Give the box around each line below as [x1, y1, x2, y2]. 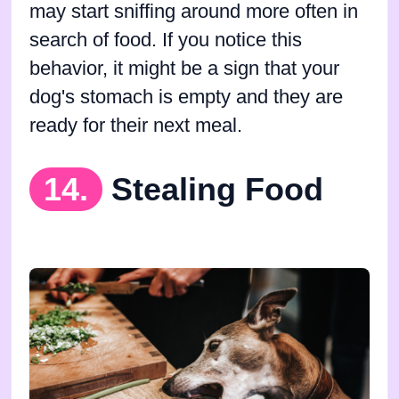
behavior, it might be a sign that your [29, 57, 339, 79]
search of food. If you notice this [29, 28, 302, 51]
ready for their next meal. [29, 114, 242, 136]
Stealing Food [111, 170, 323, 208]
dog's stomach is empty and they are [29, 85, 343, 108]
